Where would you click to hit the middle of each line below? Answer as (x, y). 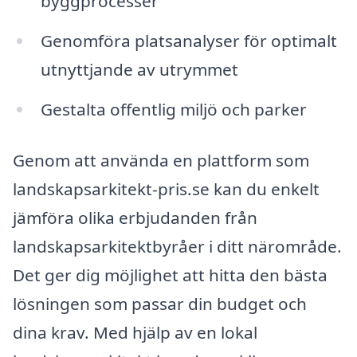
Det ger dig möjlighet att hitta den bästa (170, 275)
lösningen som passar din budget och (160, 303)
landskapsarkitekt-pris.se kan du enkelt (166, 188)
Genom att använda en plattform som (161, 160)
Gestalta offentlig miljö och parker (173, 109)
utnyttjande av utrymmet (139, 69)
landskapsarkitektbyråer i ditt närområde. (177, 246)
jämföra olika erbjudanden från (135, 217)
